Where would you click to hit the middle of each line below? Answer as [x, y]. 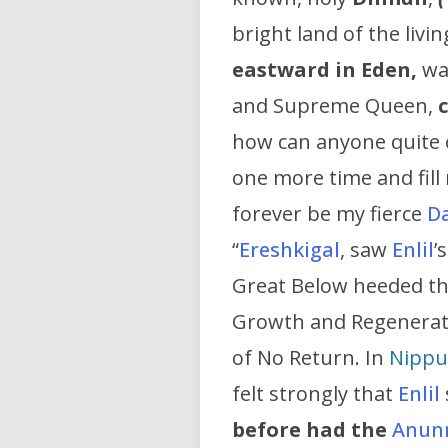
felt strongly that [315, 394]
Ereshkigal [289, 250]
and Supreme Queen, [335, 106]
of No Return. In [310, 358]
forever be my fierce [329, 214]
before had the [309, 430]
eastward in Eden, [324, 70]
